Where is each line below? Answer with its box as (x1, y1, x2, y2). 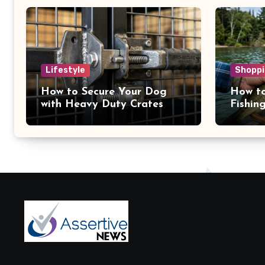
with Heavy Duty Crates (41, 99, 163, 111)
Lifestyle (46, 65, 85, 76)
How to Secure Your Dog (41, 86, 167, 98)
